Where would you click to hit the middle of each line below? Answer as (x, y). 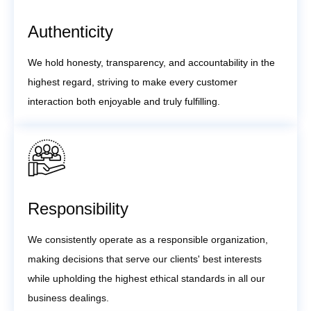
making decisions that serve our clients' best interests (145, 259)
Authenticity (70, 31)
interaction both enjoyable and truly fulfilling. (124, 101)
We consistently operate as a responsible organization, (148, 239)
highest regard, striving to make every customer (133, 82)
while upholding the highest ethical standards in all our (146, 278)
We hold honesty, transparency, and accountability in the (151, 62)
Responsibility (78, 208)
